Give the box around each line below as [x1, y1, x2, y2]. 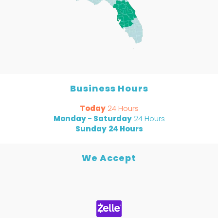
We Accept [82, 152, 136, 164]
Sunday [75, 124, 107, 134]
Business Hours [70, 82, 148, 95]
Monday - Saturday [53, 113, 132, 124]
